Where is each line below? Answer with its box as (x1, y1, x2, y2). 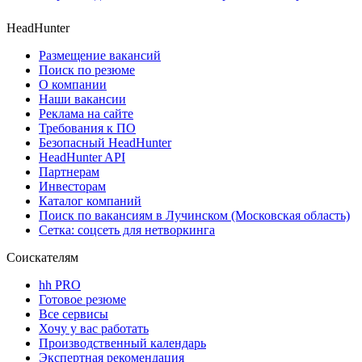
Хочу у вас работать (39, 322, 149, 336)
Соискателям (6, 250, 78, 265)
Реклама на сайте (39, 107, 133, 121)
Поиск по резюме (39, 63, 135, 78)
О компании (39, 78, 107, 92)
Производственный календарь (39, 336, 206, 351)
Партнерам (39, 165, 99, 179)
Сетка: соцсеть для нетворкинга (39, 223, 215, 238)
